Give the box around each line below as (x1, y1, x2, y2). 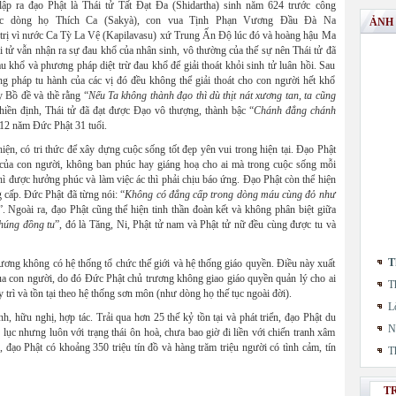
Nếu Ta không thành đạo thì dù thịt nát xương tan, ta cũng (88, 89, 336, 102)
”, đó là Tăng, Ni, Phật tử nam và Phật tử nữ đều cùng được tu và (55, 218, 336, 231)
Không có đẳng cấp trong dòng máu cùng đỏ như (125, 188, 336, 201)
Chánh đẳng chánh (253, 104, 336, 117)
